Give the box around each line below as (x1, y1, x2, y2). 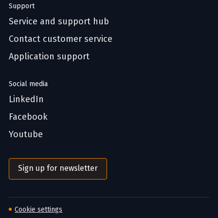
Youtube (9, 128, 43, 140)
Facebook (9, 111, 48, 122)
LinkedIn (9, 93, 44, 105)
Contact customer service (9, 33, 112, 44)
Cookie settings (15, 205, 63, 214)
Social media (9, 79, 48, 88)
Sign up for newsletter (18, 163, 98, 173)
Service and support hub (9, 16, 109, 27)
